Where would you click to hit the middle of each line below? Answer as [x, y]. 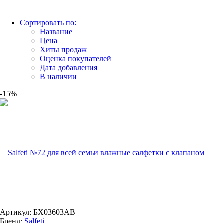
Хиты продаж [63, 49]
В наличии [58, 76]
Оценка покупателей [75, 58]
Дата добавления [68, 67]
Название [56, 31]
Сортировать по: [48, 22]
